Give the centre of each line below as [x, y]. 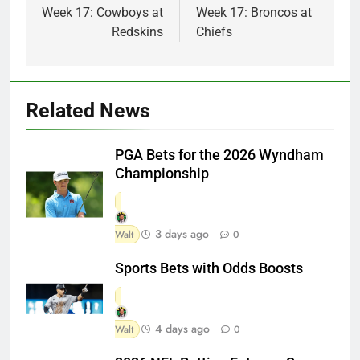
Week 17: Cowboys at [102, 12]
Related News [88, 110]
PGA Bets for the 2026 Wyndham [219, 155]
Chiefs [214, 31]
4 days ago [182, 328]
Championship [162, 173]
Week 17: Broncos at [254, 12]
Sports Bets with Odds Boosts [209, 268]
